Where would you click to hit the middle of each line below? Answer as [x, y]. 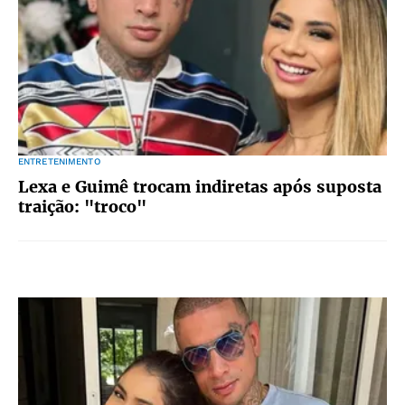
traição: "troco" [82, 207]
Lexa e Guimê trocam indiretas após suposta [200, 187]
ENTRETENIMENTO [59, 161]
